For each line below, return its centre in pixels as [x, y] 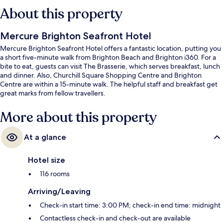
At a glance [45, 137]
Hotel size [47, 160]
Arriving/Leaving [59, 192]
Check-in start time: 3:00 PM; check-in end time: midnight [130, 205]
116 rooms [55, 174]
